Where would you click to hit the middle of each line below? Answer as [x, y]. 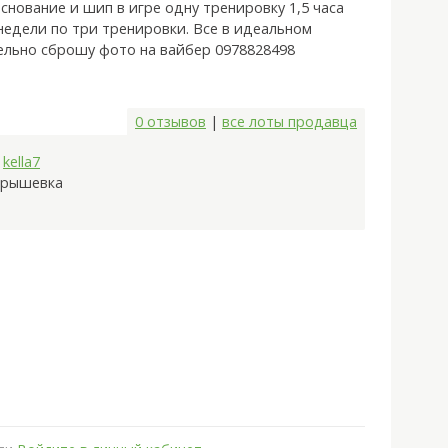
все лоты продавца [289, 122]
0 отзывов [170, 122]
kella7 [21, 162]
